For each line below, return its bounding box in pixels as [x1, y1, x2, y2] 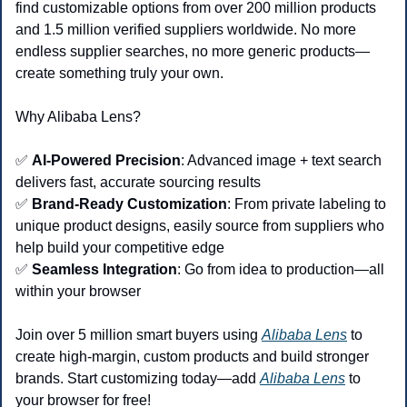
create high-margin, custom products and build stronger [15, 349, 369, 365]
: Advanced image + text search [181, 153, 382, 169]
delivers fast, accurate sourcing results [15, 174, 261, 191]
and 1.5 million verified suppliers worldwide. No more [15, 22, 356, 38]
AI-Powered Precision [32, 153, 181, 169]
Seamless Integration [32, 262, 177, 278]
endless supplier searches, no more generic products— [15, 44, 370, 60]
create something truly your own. [15, 65, 223, 82]
